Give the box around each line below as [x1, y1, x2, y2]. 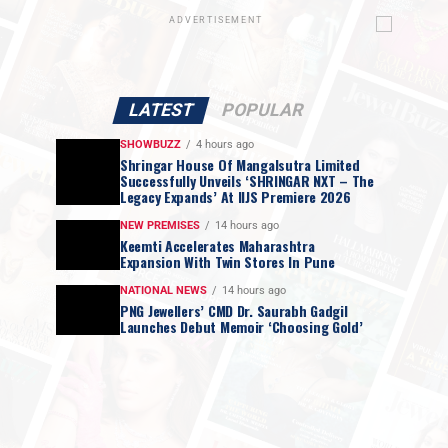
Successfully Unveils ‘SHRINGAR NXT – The [120, 170, 374, 192]
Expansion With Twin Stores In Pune [120, 251, 335, 273]
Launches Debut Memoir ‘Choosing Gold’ [120, 316, 363, 338]
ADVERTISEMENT [169, 15, 263, 26]
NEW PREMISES [120, 219, 200, 233]
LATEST [125, 100, 196, 121]
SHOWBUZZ [120, 138, 181, 152]
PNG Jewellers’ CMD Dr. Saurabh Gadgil [120, 300, 348, 322]
